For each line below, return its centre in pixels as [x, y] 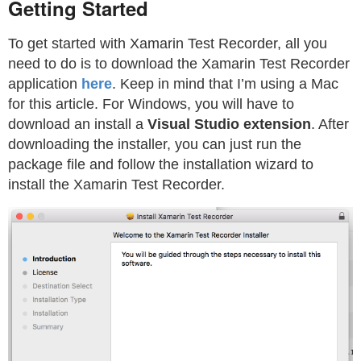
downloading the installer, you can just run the [155, 144]
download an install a [78, 124]
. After [330, 124]
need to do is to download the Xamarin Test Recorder [179, 63]
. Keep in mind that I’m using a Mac [225, 83]
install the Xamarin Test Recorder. [116, 184]
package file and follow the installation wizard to [161, 164]
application [45, 83]
